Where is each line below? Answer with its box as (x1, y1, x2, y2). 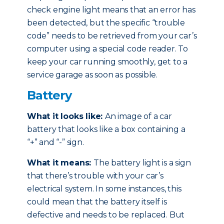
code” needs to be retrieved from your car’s (27, 31, 197, 40)
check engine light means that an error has (27, 5, 195, 14)
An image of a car (105, 111, 172, 121)
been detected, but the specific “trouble (27, 18, 185, 27)
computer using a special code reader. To (27, 44, 188, 53)
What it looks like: (27, 111, 105, 121)
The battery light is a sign (93, 158, 191, 167)
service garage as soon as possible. (27, 70, 158, 79)
